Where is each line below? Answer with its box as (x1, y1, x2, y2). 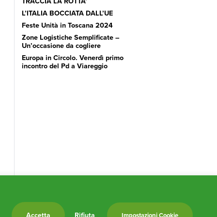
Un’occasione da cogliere (21, 40, 101, 50)
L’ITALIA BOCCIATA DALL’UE (21, 7, 113, 18)
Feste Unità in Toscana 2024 (21, 19, 113, 30)
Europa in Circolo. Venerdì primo (21, 52, 124, 62)
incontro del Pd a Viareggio (21, 60, 108, 71)
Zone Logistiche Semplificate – (21, 31, 120, 42)
